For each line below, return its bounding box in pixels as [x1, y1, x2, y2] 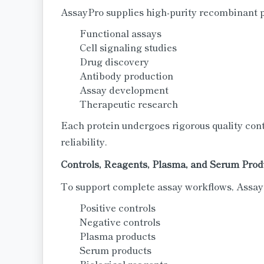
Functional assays [80, 26, 161, 40]
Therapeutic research [80, 97, 178, 111]
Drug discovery [80, 54, 149, 68]
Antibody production [80, 68, 173, 82]
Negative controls [80, 214, 160, 229]
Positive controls [80, 200, 156, 214]
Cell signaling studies [80, 40, 177, 54]
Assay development [80, 82, 169, 97]
